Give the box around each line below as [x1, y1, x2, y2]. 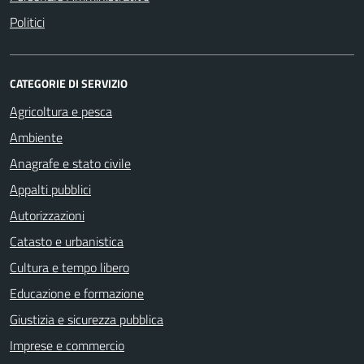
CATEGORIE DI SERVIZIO [10, 75, 128, 92]
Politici [10, 12, 45, 32]
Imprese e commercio [10, 336, 124, 355]
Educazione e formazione [10, 284, 144, 303]
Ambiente [10, 128, 63, 147]
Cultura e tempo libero [10, 258, 129, 277]
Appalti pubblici [10, 180, 91, 199]
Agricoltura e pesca [10, 102, 112, 121]
